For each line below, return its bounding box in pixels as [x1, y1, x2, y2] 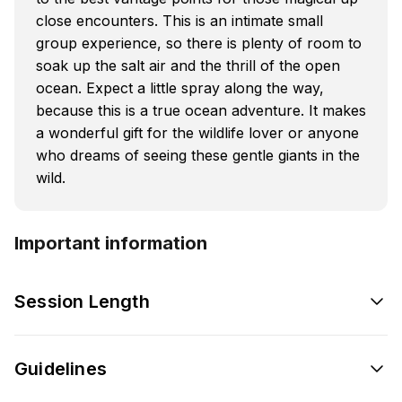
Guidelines [14, 357, 107, 380]
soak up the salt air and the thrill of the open [36, 56, 340, 74]
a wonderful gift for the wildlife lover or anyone [36, 123, 359, 142]
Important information [14, 232, 207, 254]
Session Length [14, 290, 150, 312]
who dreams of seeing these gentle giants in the [36, 145, 360, 164]
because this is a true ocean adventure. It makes [36, 100, 366, 119]
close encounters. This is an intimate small [36, 11, 323, 30]
